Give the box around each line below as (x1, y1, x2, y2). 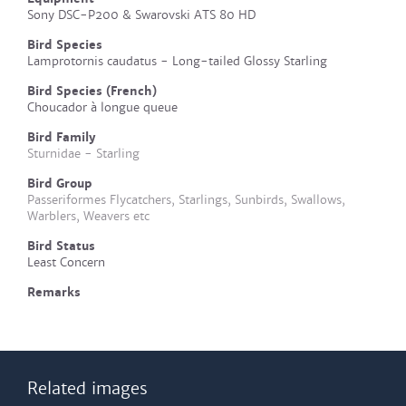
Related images (27, 379, 148, 399)
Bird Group (27, 176, 92, 191)
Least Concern (27, 255, 105, 270)
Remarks (27, 285, 81, 300)
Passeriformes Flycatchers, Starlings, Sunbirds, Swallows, (27, 192, 345, 208)
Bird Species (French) (27, 83, 157, 99)
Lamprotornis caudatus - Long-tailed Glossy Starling (27, 53, 327, 69)
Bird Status (27, 238, 95, 254)
